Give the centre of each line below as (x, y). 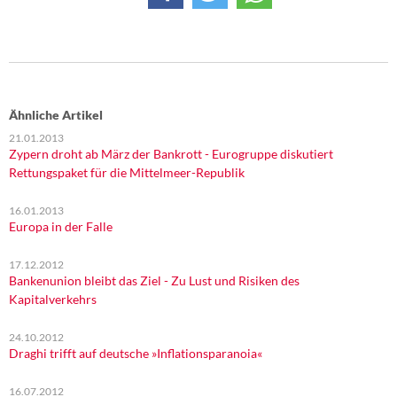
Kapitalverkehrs (53, 299)
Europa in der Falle (61, 226)
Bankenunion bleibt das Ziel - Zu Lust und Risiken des (154, 280)
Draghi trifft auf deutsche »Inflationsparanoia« (136, 353)
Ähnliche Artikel (56, 115)
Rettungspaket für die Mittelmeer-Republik (127, 172)
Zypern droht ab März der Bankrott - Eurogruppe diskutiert (171, 154)
